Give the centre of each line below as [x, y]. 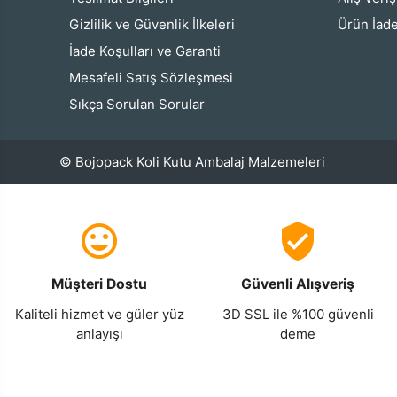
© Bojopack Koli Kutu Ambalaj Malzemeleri [193, 162]
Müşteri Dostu [99, 284]
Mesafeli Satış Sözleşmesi [152, 78]
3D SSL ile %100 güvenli [298, 315]
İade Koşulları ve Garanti [145, 51]
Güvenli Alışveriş [298, 284]
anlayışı [99, 334]
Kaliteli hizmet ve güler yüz [99, 315]
